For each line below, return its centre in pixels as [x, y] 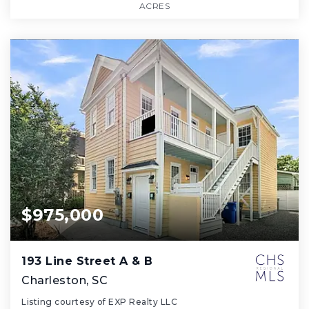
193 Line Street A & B [87, 261]
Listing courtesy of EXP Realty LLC [99, 302]
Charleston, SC [64, 281]
